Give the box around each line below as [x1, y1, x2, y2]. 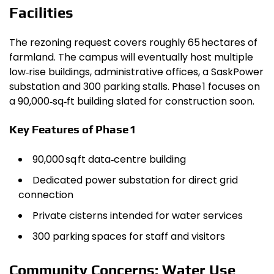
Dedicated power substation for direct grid [32, 172, 238, 187]
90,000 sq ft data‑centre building [32, 152, 186, 166]
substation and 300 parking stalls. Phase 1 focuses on [9, 80, 260, 94]
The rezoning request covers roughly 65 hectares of [9, 35, 257, 50]
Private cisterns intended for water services [32, 208, 243, 223]
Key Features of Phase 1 [9, 122, 136, 136]
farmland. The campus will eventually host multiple [9, 50, 253, 65]
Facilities [9, 4, 73, 21]
